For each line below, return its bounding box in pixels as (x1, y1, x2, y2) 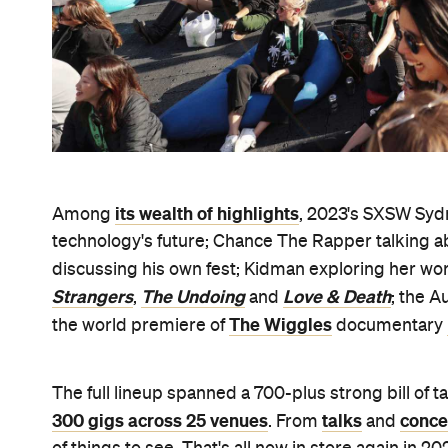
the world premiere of (52, 316, 229, 335)
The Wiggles (229, 314, 332, 335)
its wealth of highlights (115, 203, 299, 224)
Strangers (52, 286, 133, 307)
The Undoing (141, 286, 245, 307)
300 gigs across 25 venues (52, 410, 268, 431)
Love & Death (283, 286, 391, 307)
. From (268, 412, 322, 431)
